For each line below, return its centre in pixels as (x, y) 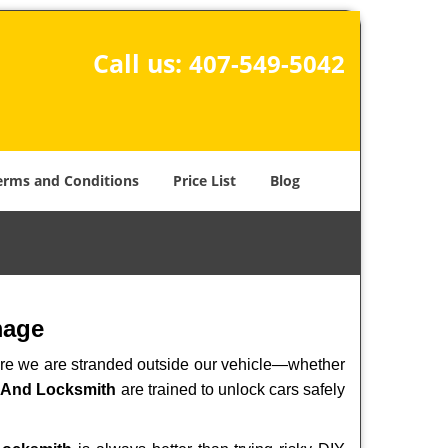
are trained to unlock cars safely (231, 389)
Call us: (140, 63)
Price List (204, 180)
